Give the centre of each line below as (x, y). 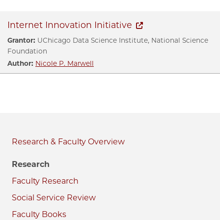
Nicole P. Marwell (65, 63)
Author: (20, 63)
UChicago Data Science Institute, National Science (122, 40)
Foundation (27, 51)
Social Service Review (54, 197)
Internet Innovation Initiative (70, 25)
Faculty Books (39, 214)
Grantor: (21, 40)
